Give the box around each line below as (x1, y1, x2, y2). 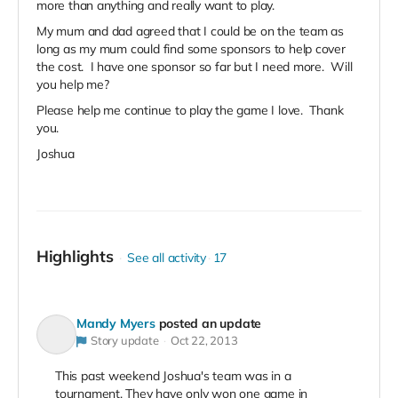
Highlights (36, 246, 114, 267)
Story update (90, 333, 159, 348)
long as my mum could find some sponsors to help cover (36, 41, 346, 58)
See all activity (127, 250, 206, 267)
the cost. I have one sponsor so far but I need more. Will (36, 59, 353, 76)
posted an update (158, 315, 262, 332)
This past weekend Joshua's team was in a (55, 368, 291, 385)
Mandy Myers (76, 315, 155, 332)
